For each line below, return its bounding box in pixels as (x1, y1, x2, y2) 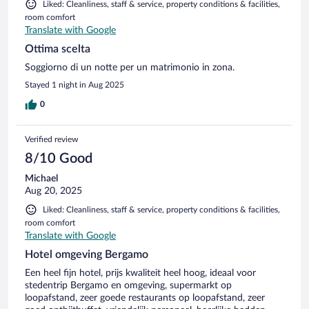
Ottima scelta (25, 43, 90, 54)
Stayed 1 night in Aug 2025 (25, 80, 124, 89)
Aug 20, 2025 (25, 186, 82, 196)
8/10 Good (25, 151, 92, 166)
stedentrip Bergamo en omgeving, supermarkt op (25, 280, 232, 290)
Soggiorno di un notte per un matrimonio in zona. (25, 62, 235, 72)
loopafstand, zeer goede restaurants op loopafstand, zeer (25, 292, 265, 303)
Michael (25, 173, 58, 183)
